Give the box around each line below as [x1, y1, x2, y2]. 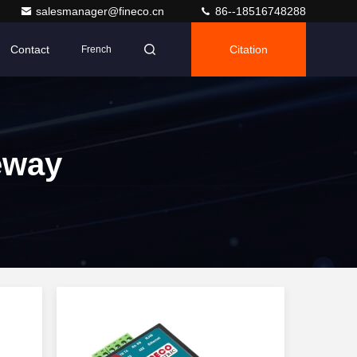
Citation [229, 43, 268, 56]
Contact [10, 43, 49, 56]
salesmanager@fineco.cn [36, 5, 167, 18]
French [81, 44, 112, 55]
